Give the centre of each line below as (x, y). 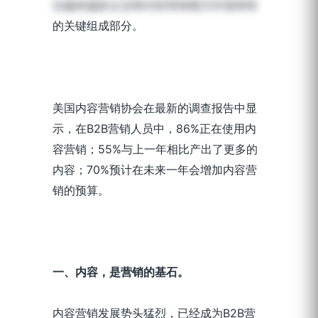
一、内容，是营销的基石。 (121, 272)
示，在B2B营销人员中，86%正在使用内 (154, 128)
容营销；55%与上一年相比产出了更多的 (155, 149)
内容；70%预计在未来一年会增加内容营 (155, 169)
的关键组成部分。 (98, 26)
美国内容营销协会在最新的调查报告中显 (155, 108)
